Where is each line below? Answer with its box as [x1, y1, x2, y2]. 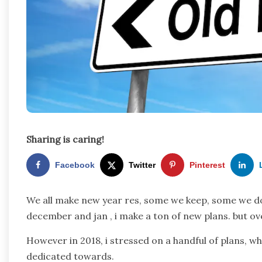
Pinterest [189, 160, 225, 170]
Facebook [55, 160, 95, 170]
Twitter [129, 160, 156, 170]
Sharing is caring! [26, 133, 104, 146]
